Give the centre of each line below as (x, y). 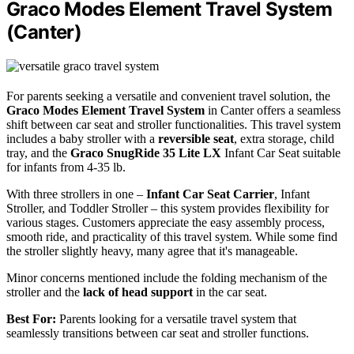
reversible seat (196, 139)
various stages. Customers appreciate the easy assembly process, (166, 223)
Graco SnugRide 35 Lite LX (146, 153)
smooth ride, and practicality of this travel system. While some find (172, 237)
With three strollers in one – (76, 194)
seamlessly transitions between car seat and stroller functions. (158, 333)
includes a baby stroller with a (82, 139)
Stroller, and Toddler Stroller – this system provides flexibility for (168, 209)
